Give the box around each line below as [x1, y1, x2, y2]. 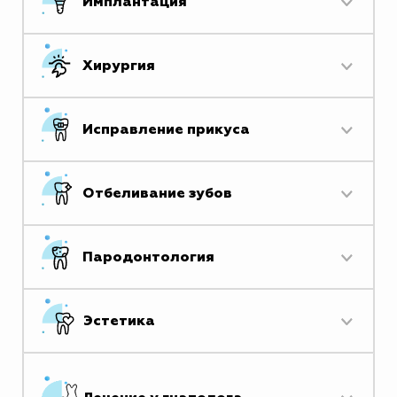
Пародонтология [82, 250, 214, 264]
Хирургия [82, 58, 155, 73]
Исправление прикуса [82, 122, 250, 136]
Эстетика [83, 314, 156, 328]
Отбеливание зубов [82, 186, 232, 200]
